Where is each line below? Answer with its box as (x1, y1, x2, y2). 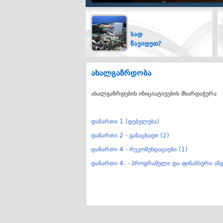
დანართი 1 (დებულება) (91, 118, 159, 125)
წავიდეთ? (130, 40, 161, 47)
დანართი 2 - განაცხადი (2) (91, 132, 169, 139)
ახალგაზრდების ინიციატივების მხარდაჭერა (91, 90, 217, 97)
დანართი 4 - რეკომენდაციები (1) (91, 146, 188, 153)
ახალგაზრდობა (91, 68, 151, 78)
